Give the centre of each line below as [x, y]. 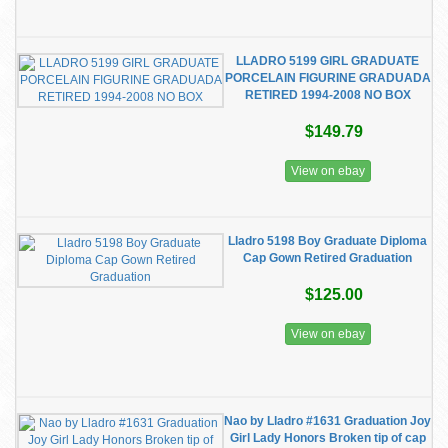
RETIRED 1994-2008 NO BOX [327, 95]
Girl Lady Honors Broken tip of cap [327, 438]
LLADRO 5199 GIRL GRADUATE [327, 61]
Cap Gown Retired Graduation [327, 258]
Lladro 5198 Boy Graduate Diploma [327, 241]
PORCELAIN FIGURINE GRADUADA [327, 78]
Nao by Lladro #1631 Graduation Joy [327, 421]
